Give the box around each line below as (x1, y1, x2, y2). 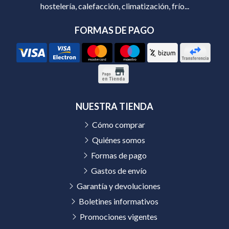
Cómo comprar (92, 120, 145, 129)
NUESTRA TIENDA (76, 101, 153, 112)
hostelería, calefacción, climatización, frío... (40, 1, 189, 11)
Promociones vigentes (80, 212, 157, 221)
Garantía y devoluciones (77, 181, 161, 191)
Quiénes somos (92, 135, 145, 145)
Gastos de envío (90, 166, 147, 175)
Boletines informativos (79, 196, 158, 206)
